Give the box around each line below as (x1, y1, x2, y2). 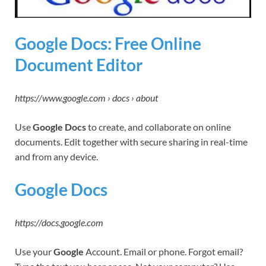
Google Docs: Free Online (15, 33, 201, 53)
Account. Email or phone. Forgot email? (84, 246, 243, 258)
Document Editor (15, 54, 142, 75)
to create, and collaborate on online (86, 121, 231, 132)
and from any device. (15, 150, 98, 162)
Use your (15, 246, 53, 258)
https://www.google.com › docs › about (15, 91, 158, 103)
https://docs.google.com (15, 217, 103, 229)
